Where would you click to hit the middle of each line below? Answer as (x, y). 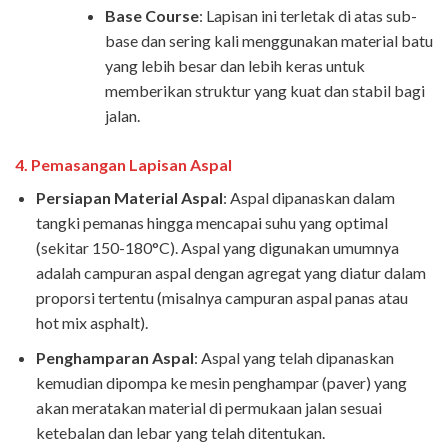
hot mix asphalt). (91, 323)
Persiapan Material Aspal (129, 198)
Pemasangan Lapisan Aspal (131, 165)
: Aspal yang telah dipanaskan (293, 357)
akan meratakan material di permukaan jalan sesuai (208, 407)
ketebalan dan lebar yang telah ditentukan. (180, 432)
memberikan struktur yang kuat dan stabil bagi (264, 91)
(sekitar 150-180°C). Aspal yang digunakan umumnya (217, 248)
